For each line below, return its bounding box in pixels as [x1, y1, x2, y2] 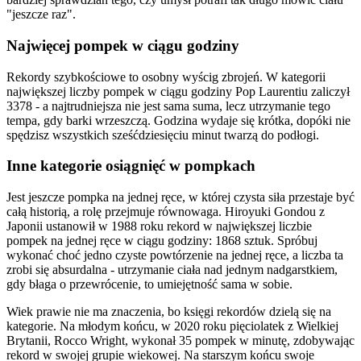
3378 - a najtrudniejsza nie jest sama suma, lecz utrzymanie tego [6, 98, 330, 113]
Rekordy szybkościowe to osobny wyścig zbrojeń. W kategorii [6, 69, 326, 84]
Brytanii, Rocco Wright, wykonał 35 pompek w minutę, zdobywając [6, 333, 355, 347]
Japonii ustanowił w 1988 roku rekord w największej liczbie [6, 218, 312, 233]
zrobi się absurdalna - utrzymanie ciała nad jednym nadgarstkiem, [6, 262, 338, 276]
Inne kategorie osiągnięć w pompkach [6, 157, 255, 175]
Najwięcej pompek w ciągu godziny [6, 36, 239, 54]
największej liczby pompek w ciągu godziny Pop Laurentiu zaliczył [6, 84, 350, 98]
